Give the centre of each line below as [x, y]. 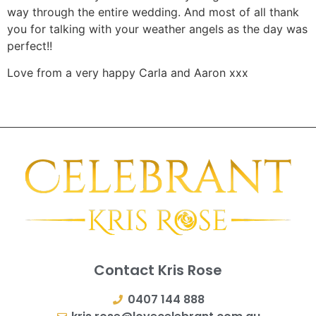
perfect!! [30, 45]
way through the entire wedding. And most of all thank [153, 12]
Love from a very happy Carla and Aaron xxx [128, 73]
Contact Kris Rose [158, 270]
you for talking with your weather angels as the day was [157, 29]
